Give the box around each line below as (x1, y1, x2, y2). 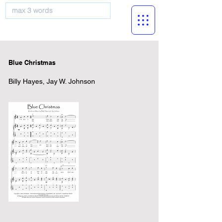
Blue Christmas (8, 58, 55, 66)
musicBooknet (31, 23, 85, 34)
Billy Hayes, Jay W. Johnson (8, 77, 95, 85)
